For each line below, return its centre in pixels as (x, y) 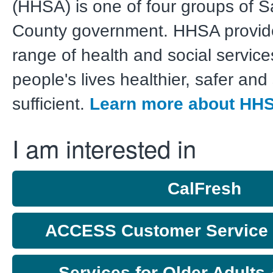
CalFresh (204, 189)
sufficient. (51, 104)
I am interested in (104, 148)
